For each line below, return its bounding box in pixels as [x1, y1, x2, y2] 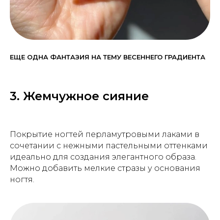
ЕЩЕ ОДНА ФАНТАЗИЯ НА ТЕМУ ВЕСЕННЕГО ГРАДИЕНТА [10, 53, 205, 61]
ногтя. [10, 174, 34, 184]
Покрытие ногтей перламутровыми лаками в [10, 129, 199, 139]
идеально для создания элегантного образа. [10, 152, 196, 162]
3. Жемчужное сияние [10, 88, 149, 103]
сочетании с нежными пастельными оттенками [10, 140, 208, 150]
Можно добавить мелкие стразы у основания [10, 163, 200, 173]
